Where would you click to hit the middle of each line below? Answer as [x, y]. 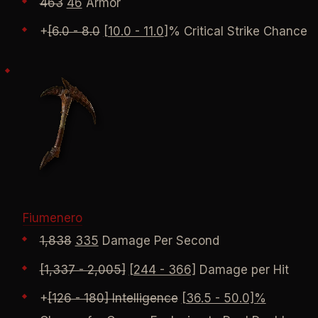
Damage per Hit [242, 269]
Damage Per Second [159, 241]
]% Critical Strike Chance [235, 32]
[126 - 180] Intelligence [113, 298]
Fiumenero [52, 218]
